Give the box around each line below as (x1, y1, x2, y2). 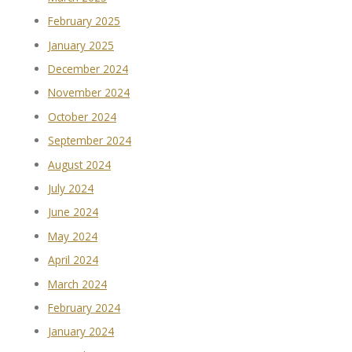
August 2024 (48, 156, 112, 172)
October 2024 (48, 108, 117, 124)
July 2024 (48, 181, 94, 196)
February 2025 (48, 13, 121, 29)
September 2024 (48, 133, 132, 148)
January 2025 (48, 37, 115, 53)
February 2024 (48, 300, 121, 316)
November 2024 (48, 85, 130, 101)
